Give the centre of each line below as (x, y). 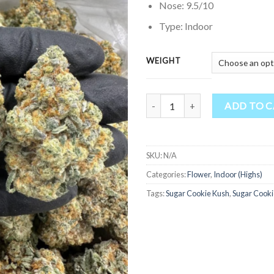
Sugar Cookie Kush (198, 194)
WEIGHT (164, 61)
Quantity (163, 100)
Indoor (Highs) (238, 175)
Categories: (167, 175)
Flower (199, 175)
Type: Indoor (186, 26)
